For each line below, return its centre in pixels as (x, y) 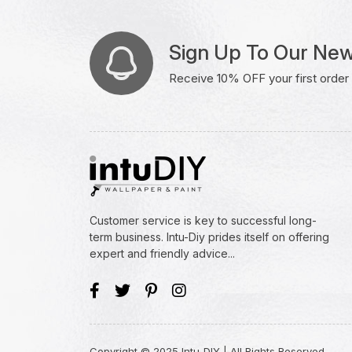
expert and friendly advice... (162, 253)
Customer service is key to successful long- (203, 220)
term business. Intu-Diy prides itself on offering (209, 237)
